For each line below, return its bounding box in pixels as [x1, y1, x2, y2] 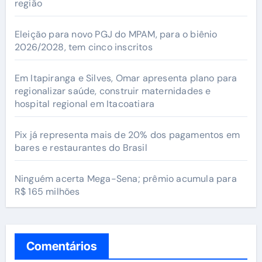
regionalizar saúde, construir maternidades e [14, 84, 211, 97]
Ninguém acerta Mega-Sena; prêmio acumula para [14, 172, 237, 185]
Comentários [26, 239, 97, 253]
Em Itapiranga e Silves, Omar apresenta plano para [14, 71, 237, 84]
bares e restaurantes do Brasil [14, 141, 147, 154]
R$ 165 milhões [14, 185, 80, 198]
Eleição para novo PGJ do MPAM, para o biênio [14, 27, 218, 40]
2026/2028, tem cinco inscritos [14, 40, 153, 53]
